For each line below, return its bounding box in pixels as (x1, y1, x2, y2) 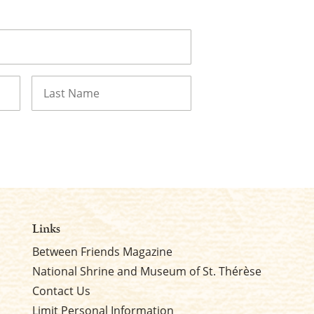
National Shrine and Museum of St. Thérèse (32, 264, 261, 279)
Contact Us (32, 283, 90, 299)
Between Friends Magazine (32, 244, 172, 259)
